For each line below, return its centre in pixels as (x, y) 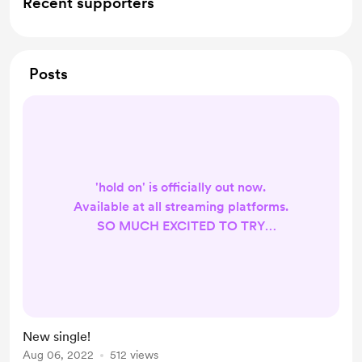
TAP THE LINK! (181, 284)
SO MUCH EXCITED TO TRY (181, 225)
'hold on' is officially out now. (181, 187)
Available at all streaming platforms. (181, 206)
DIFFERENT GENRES (181, 245)
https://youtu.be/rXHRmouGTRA (181, 264)
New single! (57, 337)
